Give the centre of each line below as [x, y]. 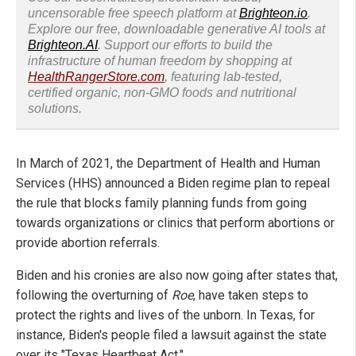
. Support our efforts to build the [185, 44]
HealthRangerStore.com [96, 76]
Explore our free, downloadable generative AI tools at [176, 29]
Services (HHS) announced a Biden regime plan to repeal [173, 183]
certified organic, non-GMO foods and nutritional [162, 92]
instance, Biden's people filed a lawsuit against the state [171, 335]
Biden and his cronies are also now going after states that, [177, 275]
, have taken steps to [251, 295]
